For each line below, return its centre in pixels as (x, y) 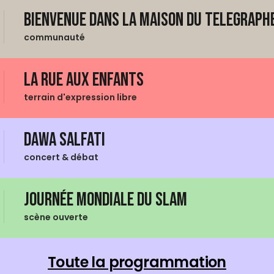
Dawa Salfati (65, 140)
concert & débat (61, 157)
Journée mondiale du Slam (106, 200)
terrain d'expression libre (80, 98)
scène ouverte (56, 217)
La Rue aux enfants (84, 80)
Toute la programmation (137, 262)
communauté (54, 38)
